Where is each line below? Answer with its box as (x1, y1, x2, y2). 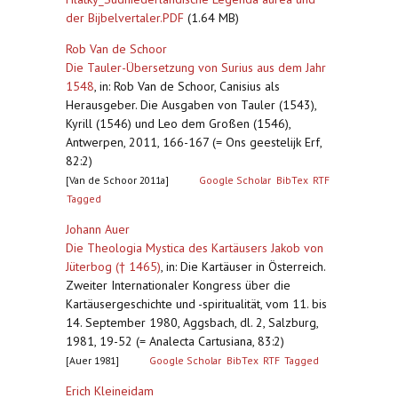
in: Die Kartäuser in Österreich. (166, 259, 325, 275)
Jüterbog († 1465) (66, 259, 161, 275)
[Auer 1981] (66, 354, 119, 367)
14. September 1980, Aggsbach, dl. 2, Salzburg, (66, 314, 318, 330)
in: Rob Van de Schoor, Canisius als (99, 78, 280, 94)
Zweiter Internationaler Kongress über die (66, 277, 291, 293)
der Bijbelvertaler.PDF (66, 10, 184, 26)
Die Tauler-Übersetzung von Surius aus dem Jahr (66, 60, 326, 76)
